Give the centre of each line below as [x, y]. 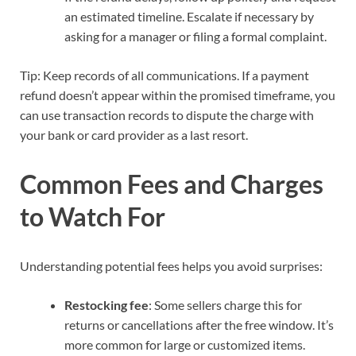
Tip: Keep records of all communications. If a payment [164, 75]
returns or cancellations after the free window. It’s [199, 324]
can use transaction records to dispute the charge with [167, 115]
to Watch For [93, 216]
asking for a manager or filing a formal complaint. [195, 37]
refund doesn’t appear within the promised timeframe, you [178, 95]
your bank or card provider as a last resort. [134, 135]
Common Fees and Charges [172, 184]
